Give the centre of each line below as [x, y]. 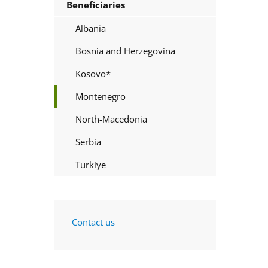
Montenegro [100, 96]
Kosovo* [93, 73]
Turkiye [91, 164]
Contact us [93, 222]
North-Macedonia [111, 119]
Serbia [88, 141]
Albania [91, 28]
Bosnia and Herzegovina [125, 51]
